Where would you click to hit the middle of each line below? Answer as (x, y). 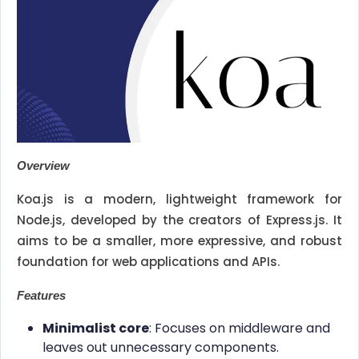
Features (41, 296)
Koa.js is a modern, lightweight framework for (179, 200)
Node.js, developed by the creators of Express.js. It (179, 220)
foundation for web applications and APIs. (148, 262)
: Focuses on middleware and (240, 329)
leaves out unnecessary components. (161, 348)
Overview (43, 166)
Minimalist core (96, 329)
